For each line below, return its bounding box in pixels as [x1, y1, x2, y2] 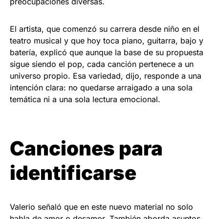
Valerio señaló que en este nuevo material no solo [10, 201, 193, 212]
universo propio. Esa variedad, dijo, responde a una [10, 70, 201, 81]
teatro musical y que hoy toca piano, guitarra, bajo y [10, 35, 203, 45]
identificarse [10, 160, 136, 185]
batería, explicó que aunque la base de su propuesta [10, 47, 203, 57]
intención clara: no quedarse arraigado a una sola [10, 82, 193, 92]
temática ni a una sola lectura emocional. [10, 94, 160, 104]
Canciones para [10, 136, 163, 160]
